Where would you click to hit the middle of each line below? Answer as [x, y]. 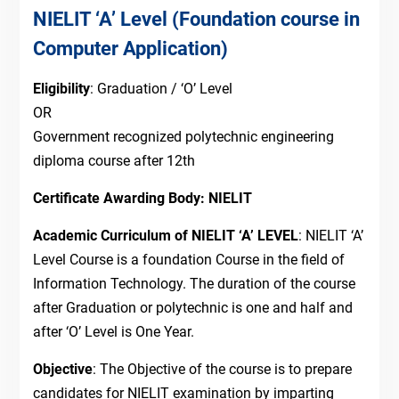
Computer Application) [130, 49]
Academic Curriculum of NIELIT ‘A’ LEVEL [165, 236]
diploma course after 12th [114, 161]
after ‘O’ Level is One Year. [113, 332]
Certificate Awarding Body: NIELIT [142, 199]
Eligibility [61, 89]
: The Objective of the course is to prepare [222, 370]
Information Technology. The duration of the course [194, 284]
